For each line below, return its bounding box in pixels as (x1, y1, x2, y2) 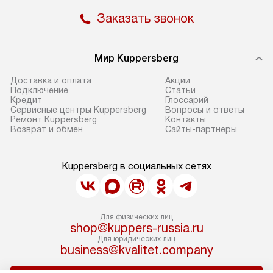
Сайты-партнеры (165, 124, 237, 134)
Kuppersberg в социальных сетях (62, 161, 211, 171)
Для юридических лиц (97, 235, 175, 243)
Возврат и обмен (10, 124, 83, 134)
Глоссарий (165, 95, 208, 105)
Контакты (165, 115, 206, 124)
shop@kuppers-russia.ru (69, 221, 204, 235)
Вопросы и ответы (165, 105, 244, 115)
